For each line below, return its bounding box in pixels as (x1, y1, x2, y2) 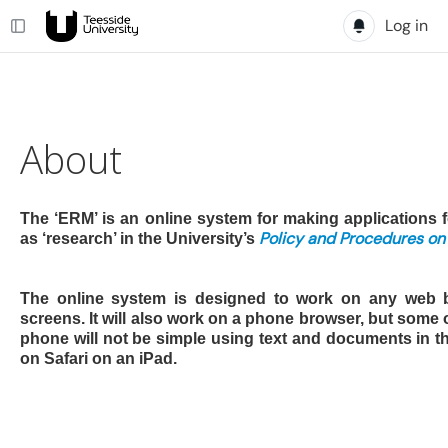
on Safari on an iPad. (20, 350, 177, 367)
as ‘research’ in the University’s (20, 230, 259, 247)
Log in (385, 15, 428, 36)
